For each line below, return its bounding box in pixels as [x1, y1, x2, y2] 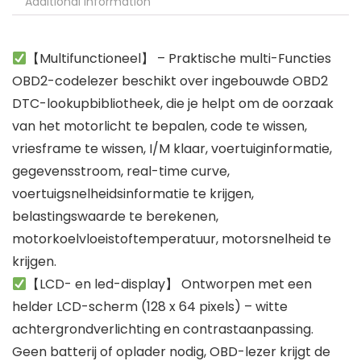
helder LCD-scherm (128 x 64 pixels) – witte [12, 297, 288, 317]
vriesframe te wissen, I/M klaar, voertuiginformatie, [12, 139, 332, 159]
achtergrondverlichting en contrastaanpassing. [12, 320, 313, 339]
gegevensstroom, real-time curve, [12, 162, 230, 181]
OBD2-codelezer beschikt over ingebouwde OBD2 [12, 72, 328, 91]
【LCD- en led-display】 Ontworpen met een [27, 275, 313, 294]
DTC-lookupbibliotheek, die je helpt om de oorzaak [12, 94, 334, 114]
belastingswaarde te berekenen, [12, 207, 218, 226]
